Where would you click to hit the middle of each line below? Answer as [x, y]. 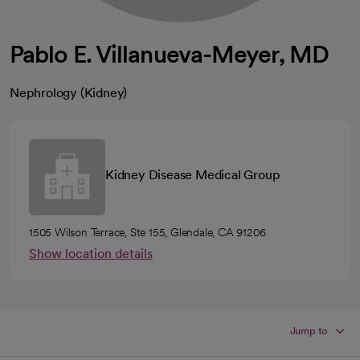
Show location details [91, 254]
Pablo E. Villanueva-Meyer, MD [169, 54]
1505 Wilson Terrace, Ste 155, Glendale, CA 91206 [147, 232]
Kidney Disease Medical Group [193, 175]
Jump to [309, 331]
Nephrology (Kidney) [69, 93]
